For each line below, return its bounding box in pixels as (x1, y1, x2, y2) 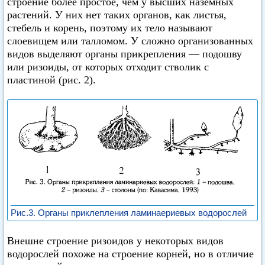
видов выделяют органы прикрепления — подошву (7, 48, 242, 60)
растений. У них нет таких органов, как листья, (7, 9, 227, 21)
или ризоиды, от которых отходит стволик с (7, 61, 209, 73)
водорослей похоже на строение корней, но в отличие (7, 248, 254, 260)
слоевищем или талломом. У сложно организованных (7, 35, 253, 47)
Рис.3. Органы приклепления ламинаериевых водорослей (11, 207, 247, 218)
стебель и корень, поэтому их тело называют (7, 22, 212, 34)
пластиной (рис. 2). (7, 74, 96, 86)
